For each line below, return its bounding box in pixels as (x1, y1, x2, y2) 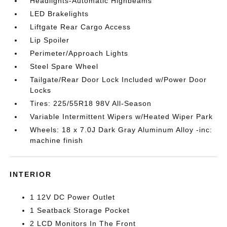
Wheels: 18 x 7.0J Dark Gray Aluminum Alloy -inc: (30, 125, 213, 134)
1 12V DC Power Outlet (30, 193, 116, 201)
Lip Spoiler (30, 35, 70, 44)
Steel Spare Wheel (30, 62, 99, 70)
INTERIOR (10, 170, 52, 178)
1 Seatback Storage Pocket (30, 206, 130, 214)
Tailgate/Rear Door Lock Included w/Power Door (30, 75, 207, 84)
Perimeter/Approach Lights (30, 49, 129, 57)
